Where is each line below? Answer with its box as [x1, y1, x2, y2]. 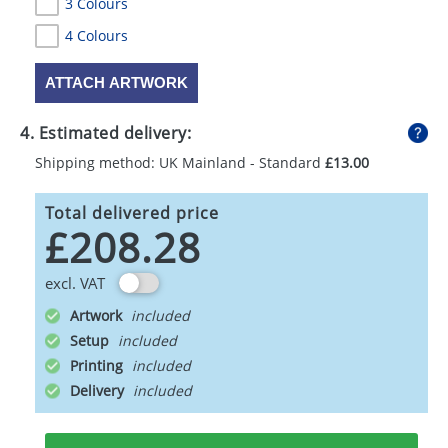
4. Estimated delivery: [20, 122, 191, 144]
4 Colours [65, 26, 128, 45]
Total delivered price [45, 202, 219, 224]
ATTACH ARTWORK [45, 74, 188, 91]
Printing [70, 356, 127, 375]
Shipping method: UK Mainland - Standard [35, 153, 325, 172]
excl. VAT [45, 273, 105, 293]
